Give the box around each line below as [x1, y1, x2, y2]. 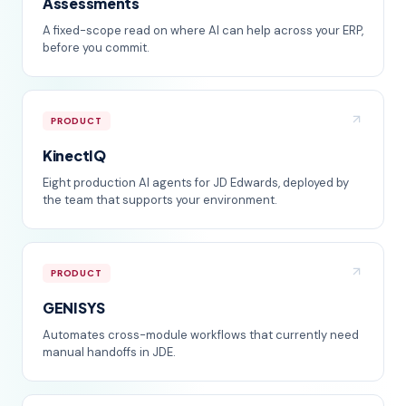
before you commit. [43, 39, 150, 55]
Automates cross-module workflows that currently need [43, 326, 359, 343]
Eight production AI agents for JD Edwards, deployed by [43, 174, 349, 190]
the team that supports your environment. [43, 191, 277, 208]
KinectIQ [43, 145, 106, 165]
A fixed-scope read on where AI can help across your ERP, [43, 22, 363, 38]
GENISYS [43, 297, 105, 317]
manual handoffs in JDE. [43, 343, 176, 360]
